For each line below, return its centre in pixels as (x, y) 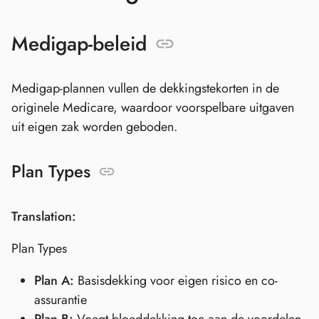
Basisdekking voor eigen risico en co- (176, 281)
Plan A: (54, 281)
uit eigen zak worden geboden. (94, 126)
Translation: (44, 217)
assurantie (61, 300)
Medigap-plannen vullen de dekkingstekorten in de (145, 88)
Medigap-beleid (79, 43)
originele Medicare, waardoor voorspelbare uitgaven (153, 107)
